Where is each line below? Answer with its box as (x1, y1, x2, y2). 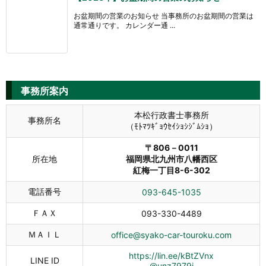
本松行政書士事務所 (134, 110, 209, 121)
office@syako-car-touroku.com (111, 230, 232, 240)
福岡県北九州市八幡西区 (125, 154, 217, 164)
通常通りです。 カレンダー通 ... (74, 21, 175, 30)
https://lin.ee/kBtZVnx (129, 251, 214, 261)
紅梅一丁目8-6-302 (132, 165, 210, 176)
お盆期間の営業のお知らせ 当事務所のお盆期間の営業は (74, 11, 254, 21)
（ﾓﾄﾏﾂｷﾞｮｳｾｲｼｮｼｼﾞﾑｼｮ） (125, 121, 217, 132)
